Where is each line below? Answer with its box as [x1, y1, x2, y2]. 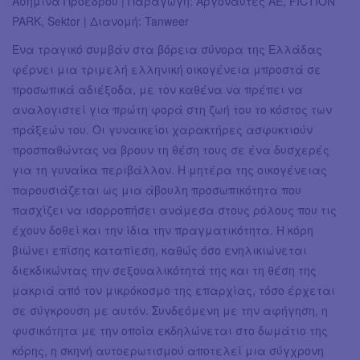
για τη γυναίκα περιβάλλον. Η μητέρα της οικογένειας [12, 162, 327, 178]
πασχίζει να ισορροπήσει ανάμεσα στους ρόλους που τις [12, 202, 337, 219]
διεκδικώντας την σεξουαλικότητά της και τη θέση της [12, 262, 317, 279]
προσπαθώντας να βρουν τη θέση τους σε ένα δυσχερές [12, 141, 329, 158]
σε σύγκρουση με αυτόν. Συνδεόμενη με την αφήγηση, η [12, 302, 328, 319]
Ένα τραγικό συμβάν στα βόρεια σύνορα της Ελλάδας [12, 41, 322, 58]
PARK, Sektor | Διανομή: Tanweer [12, 13, 189, 30]
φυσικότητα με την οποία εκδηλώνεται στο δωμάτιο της [12, 322, 328, 339]
